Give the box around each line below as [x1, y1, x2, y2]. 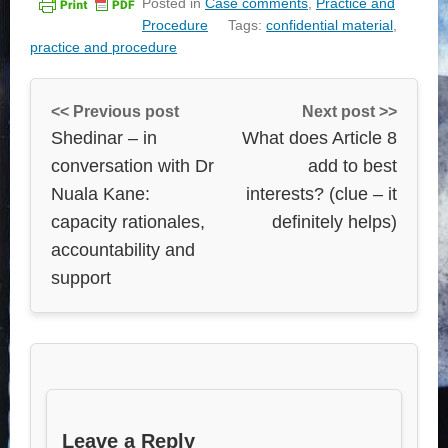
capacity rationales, [51, 211, 205, 232]
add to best [308, 155, 397, 176]
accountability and [51, 239, 195, 260]
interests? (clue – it [246, 183, 397, 204]
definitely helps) [272, 211, 397, 232]
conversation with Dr [51, 155, 214, 176]
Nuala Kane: [51, 183, 150, 204]
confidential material [266, 16, 393, 33]
